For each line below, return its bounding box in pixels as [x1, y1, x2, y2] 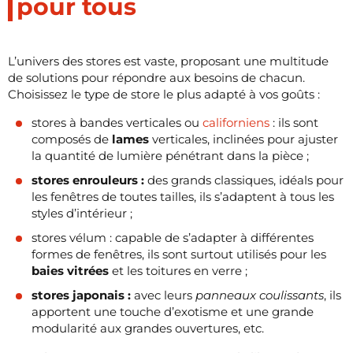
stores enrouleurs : [32, 172, 144, 188]
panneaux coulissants [195, 287, 324, 303]
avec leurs [131, 287, 195, 303]
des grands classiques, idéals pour [144, 172, 344, 188]
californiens [203, 114, 269, 130]
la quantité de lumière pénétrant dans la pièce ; [32, 147, 309, 163]
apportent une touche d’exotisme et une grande [32, 303, 314, 319]
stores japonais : [32, 287, 131, 303]
